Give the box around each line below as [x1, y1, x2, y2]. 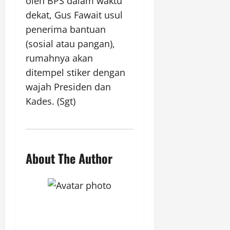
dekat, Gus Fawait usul [26, 9, 123, 21]
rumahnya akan [26, 52, 93, 64]
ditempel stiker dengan [26, 66, 125, 79]
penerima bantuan [26, 23, 106, 35]
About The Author [26, 149, 112, 167]
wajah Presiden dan [26, 81, 111, 93]
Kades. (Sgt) [26, 95, 75, 107]
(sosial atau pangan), [26, 37, 115, 50]
